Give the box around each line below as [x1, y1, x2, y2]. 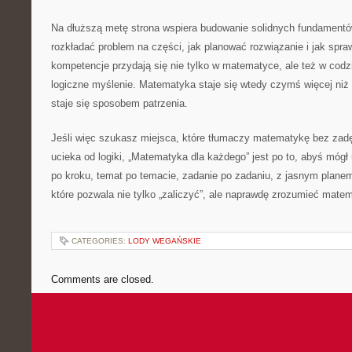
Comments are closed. [51, 273, 154, 285]
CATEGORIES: [71, 236, 128, 245]
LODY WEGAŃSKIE [128, 236, 201, 245]
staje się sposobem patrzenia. [51, 97, 188, 109]
